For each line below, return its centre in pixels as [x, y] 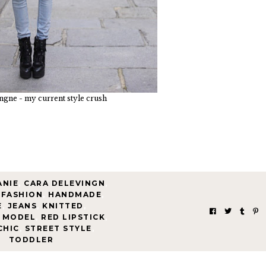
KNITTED [63, 205]
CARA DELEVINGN [65, 183]
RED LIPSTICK [73, 217]
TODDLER [31, 239]
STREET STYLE [58, 228]
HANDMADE [75, 194]
